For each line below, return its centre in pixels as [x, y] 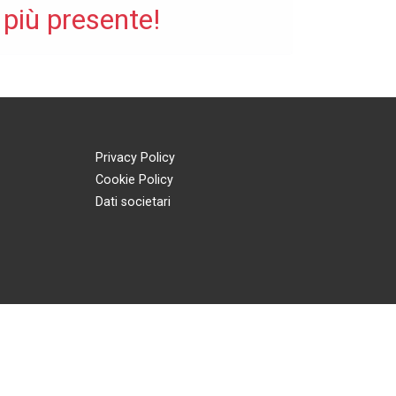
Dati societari [133, 202]
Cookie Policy [134, 180]
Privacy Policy [135, 158]
